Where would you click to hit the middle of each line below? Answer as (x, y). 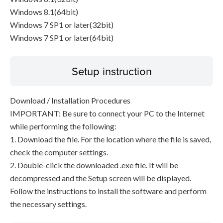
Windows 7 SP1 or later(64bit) (62, 38)
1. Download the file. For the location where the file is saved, (111, 139)
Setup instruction (111, 71)
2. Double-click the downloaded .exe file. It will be (94, 165)
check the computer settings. (59, 152)
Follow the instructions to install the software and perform (108, 191)
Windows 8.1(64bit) (44, 12)
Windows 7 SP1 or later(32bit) (62, 25)
